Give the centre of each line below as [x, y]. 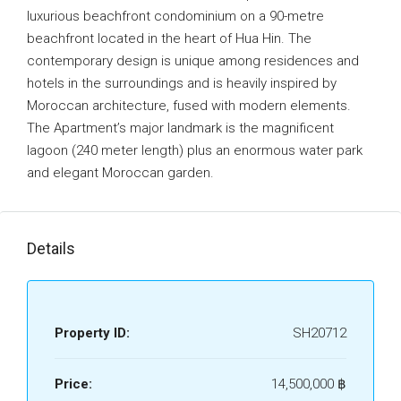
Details [51, 248]
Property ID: [92, 333]
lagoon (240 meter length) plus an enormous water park [195, 150]
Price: [73, 384]
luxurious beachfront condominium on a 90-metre [175, 16]
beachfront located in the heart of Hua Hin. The [169, 38]
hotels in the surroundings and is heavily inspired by [182, 83]
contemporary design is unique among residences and [193, 61]
